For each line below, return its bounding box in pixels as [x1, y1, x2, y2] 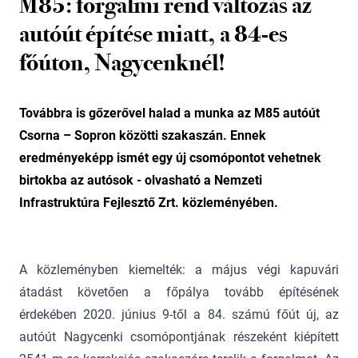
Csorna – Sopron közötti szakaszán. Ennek [19, 128, 266, 143]
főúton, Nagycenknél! [19, 48, 225, 77]
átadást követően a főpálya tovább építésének [19, 284, 339, 300]
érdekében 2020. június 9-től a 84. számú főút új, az [19, 307, 339, 322]
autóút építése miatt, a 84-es [19, 19, 288, 48]
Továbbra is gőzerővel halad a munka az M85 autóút [19, 105, 320, 121]
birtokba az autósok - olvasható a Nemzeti [19, 173, 262, 188]
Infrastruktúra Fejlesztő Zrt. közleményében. [19, 195, 278, 210]
